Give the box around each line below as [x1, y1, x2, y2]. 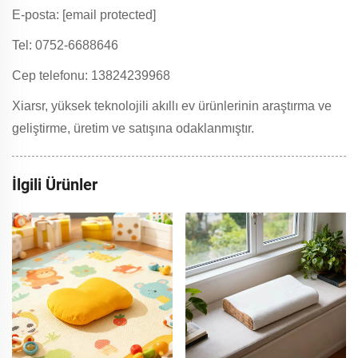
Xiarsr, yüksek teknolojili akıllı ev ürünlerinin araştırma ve [12, 98, 332, 113]
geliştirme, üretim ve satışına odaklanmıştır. [12, 121, 254, 135]
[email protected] [62, 7, 156, 22]
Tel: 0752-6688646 [12, 38, 118, 52]
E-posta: [12, 7, 62, 22]
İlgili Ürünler [12, 174, 97, 194]
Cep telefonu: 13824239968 [12, 68, 170, 82]
